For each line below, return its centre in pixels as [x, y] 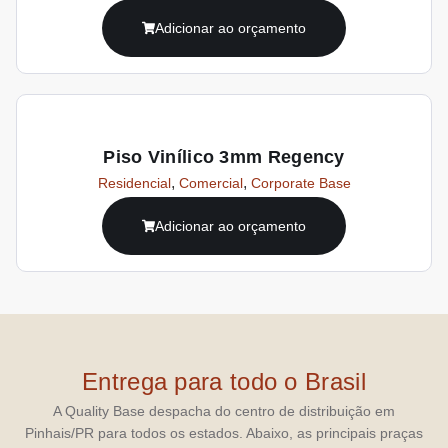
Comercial [210, 182]
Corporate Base [300, 182]
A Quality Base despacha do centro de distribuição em [224, 410]
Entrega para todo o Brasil [224, 381]
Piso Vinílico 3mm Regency [224, 156]
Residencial [134, 182]
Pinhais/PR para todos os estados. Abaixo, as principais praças [224, 432]
